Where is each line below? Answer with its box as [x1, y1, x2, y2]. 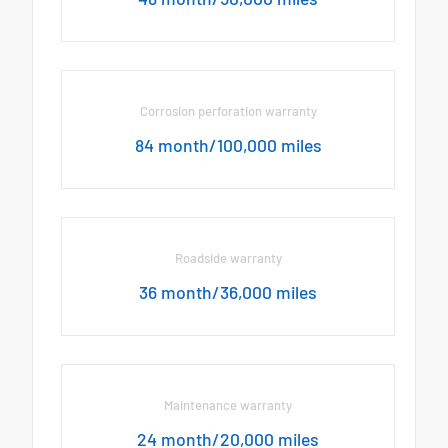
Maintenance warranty [164, 397, 293, 414]
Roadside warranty [174, 250, 282, 267]
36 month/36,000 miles [139, 281, 318, 304]
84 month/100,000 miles [134, 133, 322, 156]
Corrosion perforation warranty [139, 102, 317, 119]
